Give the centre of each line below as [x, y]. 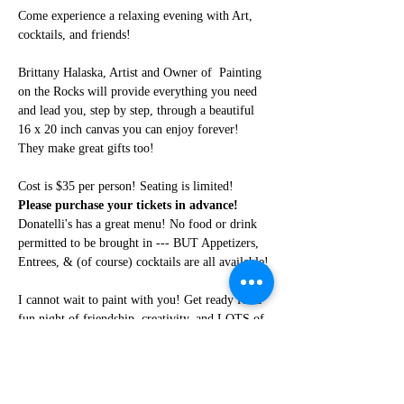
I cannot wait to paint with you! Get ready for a [142, 300]
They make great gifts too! [86, 148]
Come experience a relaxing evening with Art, [137, 16]
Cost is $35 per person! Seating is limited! [128, 186]
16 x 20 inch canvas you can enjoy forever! [130, 129]
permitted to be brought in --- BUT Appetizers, [140, 243]
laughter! [41, 338]
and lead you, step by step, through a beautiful [138, 110]
